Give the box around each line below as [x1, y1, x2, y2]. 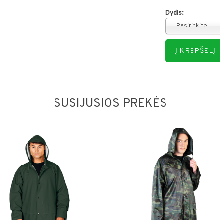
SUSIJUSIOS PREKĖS [53, 96, 167, 111]
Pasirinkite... [176, 22, 212, 30]
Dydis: [165, 9, 183, 18]
